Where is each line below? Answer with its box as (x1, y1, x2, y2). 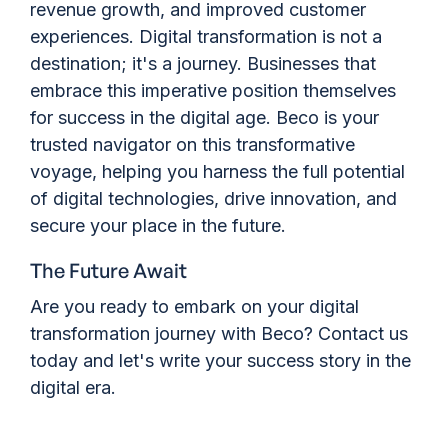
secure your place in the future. (30, 215, 286, 237)
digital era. (30, 377, 116, 399)
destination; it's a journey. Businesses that (30, 53, 376, 75)
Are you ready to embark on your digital (30, 296, 359, 318)
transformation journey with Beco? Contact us (30, 323, 408, 345)
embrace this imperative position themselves (30, 80, 396, 102)
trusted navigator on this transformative (30, 134, 355, 156)
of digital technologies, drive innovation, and (30, 188, 397, 210)
